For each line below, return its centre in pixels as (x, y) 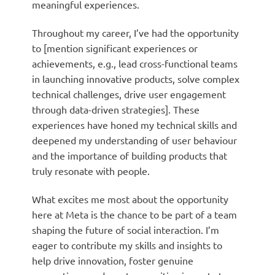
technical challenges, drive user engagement (129, 94)
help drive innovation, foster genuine (112, 260)
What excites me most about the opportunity (130, 199)
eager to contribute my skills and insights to (127, 245)
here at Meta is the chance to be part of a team (134, 214)
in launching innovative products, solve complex (135, 79)
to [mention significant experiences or (114, 48)
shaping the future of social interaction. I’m (125, 229)
